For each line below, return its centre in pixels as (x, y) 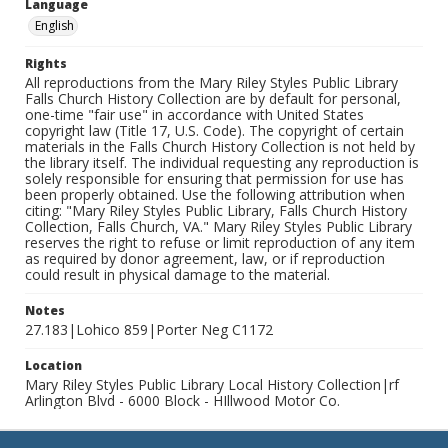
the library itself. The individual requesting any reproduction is (222, 162)
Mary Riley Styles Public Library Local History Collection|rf (212, 384)
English (54, 25)
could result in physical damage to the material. (177, 274)
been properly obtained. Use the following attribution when (215, 194)
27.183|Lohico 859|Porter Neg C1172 (149, 329)
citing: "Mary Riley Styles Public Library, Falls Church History (216, 210)
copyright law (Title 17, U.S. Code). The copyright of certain (214, 130)
